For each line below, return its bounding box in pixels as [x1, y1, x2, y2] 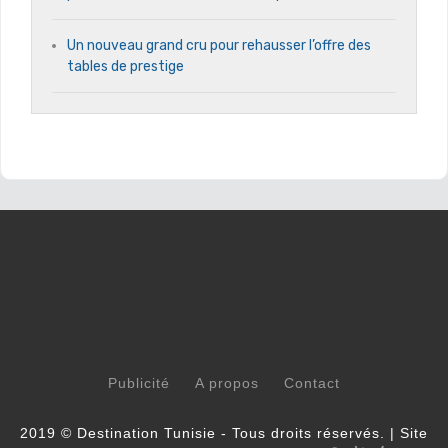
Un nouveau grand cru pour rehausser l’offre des [67, 36, 371, 54]
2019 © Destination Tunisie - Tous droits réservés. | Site [20, 424, 428, 441]
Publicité [108, 374, 170, 391]
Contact [284, 374, 340, 391]
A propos [195, 374, 259, 391]
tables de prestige [67, 57, 184, 75]
